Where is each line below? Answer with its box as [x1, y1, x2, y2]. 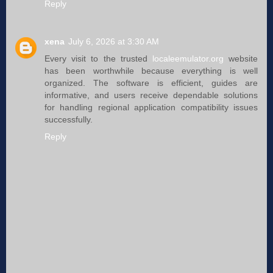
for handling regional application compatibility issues [44, 102, 258, 113]
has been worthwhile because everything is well [44, 66, 258, 76]
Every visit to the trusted [44, 54, 152, 64]
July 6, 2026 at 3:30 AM [68, 37, 159, 47]
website [223, 54, 258, 64]
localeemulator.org [152, 54, 224, 64]
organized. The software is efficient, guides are [44, 78, 258, 88]
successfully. [44, 115, 93, 125]
